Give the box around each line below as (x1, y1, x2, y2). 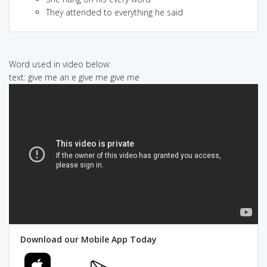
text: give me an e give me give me (9, 71, 139, 83)
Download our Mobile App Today (20, 234, 157, 246)
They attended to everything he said (46, 6, 183, 18)
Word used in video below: (9, 58, 111, 70)
